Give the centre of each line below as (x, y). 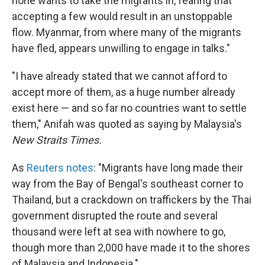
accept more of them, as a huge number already (124, 92)
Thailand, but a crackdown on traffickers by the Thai (132, 200)
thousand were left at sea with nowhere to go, (119, 232)
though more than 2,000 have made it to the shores (131, 248)
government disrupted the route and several (115, 216)
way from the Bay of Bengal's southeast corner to (127, 184)
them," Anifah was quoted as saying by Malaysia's (127, 124)
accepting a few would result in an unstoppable (122, 16)
